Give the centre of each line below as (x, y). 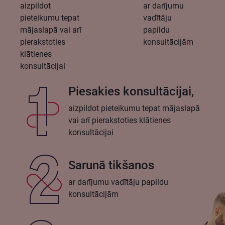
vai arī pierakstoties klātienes (120, 121)
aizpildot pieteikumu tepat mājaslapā (134, 108)
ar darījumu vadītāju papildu (118, 182)
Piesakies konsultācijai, (131, 92)
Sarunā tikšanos (111, 165)
